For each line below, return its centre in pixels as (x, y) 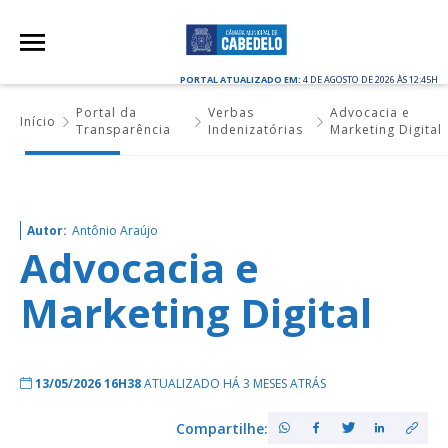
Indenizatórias (256, 129)
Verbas (231, 112)
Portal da (106, 112)
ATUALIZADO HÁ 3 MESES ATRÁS (235, 383)
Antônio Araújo (115, 230)
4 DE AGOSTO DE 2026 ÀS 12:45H (370, 79)
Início (38, 121)
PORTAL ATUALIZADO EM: (241, 79)
